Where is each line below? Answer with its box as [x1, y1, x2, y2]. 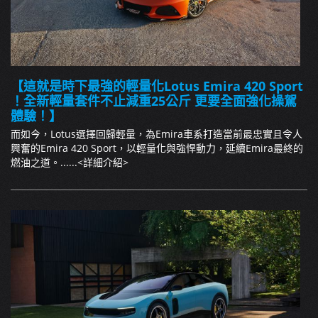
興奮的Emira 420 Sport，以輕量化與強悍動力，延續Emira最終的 [11, 141, 303, 155]
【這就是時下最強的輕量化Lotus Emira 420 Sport [11, 77, 303, 95]
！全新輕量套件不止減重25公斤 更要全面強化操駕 [11, 92, 297, 110]
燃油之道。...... [11, 155, 77, 170]
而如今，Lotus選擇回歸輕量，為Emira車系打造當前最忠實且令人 [11, 127, 302, 141]
